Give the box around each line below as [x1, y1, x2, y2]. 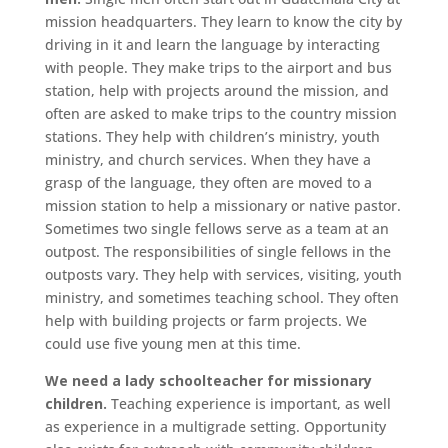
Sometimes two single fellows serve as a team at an [44, 218, 389, 238]
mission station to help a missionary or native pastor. [44, 195, 401, 215]
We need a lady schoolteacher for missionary [44, 370, 372, 390]
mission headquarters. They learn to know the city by [44, 11, 402, 31]
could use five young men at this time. [44, 333, 301, 353]
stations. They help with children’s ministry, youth [44, 126, 380, 146]
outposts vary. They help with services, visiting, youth [44, 264, 402, 284]
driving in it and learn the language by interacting [44, 34, 380, 54]
